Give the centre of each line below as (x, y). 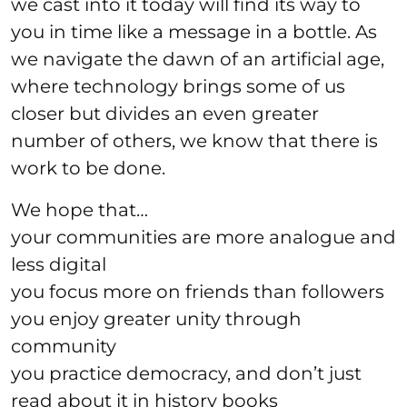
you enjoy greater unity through (156, 318)
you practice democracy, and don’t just (186, 373)
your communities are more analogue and (203, 237)
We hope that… (79, 209)
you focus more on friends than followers (198, 291)
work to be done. (88, 168)
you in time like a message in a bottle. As (194, 31)
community (64, 346)
